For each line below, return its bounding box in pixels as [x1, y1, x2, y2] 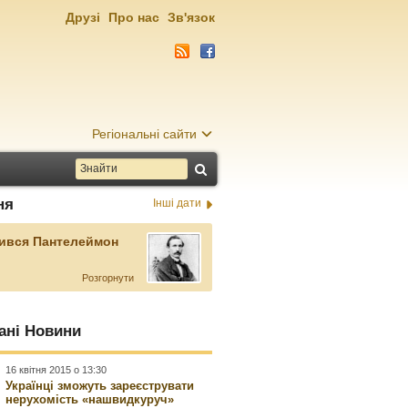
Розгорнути [81, 272, 134, 283]
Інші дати [152, 197, 201, 209]
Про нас [108, 10, 159, 25]
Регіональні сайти [92, 127, 197, 141]
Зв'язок [168, 10, 215, 25]
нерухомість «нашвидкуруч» [5, 393, 175, 406]
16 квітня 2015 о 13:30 [5, 364, 107, 375]
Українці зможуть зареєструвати [5, 379, 195, 393]
